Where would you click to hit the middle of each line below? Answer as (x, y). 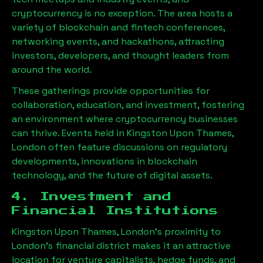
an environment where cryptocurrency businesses (125, 119)
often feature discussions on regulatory (136, 147)
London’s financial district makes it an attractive (121, 245)
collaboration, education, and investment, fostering (128, 104)
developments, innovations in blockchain (104, 161)
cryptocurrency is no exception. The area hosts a (122, 13)
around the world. (52, 69)
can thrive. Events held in (69, 133)
